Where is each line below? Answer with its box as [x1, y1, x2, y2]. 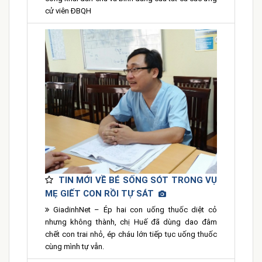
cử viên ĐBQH [45, 6, 91, 16]
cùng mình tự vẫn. [45, 242, 104, 251]
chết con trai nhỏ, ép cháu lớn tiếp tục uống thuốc [45, 229, 217, 239]
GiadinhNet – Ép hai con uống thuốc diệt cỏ [49, 205, 217, 214]
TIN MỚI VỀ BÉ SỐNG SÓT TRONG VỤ [58, 174, 218, 185]
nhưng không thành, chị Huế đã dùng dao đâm [45, 217, 217, 226]
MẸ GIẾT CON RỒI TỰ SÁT [45, 188, 158, 199]
